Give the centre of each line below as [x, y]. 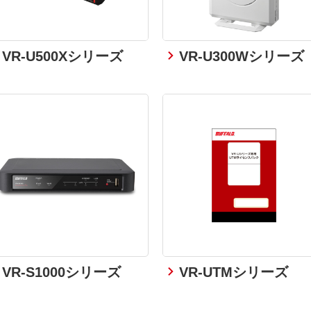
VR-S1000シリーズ [62, 271]
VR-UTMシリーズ [234, 271]
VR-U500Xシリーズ [63, 56]
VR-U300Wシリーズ [242, 56]
